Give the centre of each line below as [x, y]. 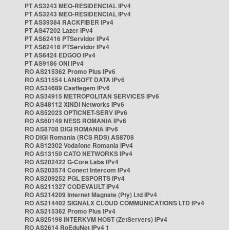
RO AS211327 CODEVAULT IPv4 [72, 186]
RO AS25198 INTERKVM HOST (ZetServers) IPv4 [96, 219]
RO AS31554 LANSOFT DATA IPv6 [75, 80]
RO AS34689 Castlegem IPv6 [67, 88]
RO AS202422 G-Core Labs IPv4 [72, 162]
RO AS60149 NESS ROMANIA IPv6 [75, 121]
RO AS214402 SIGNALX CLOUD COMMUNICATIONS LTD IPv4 [114, 203]
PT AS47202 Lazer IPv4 [59, 30]
